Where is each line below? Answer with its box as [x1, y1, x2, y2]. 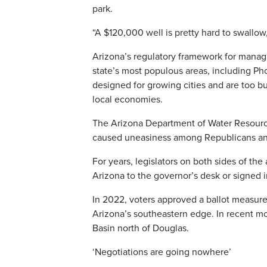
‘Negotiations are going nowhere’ [92, 246, 231, 259]
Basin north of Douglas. [92, 222, 189, 235]
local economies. [92, 94, 163, 106]
